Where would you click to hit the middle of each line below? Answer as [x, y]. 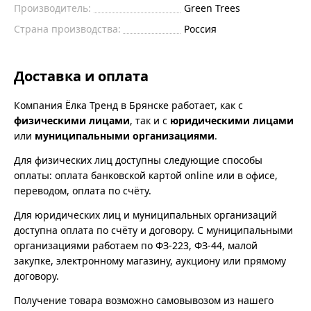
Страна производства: [67, 29]
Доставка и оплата [81, 76]
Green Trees [212, 8]
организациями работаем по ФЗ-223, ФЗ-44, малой [136, 246]
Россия [200, 29]
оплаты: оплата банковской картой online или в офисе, [146, 176]
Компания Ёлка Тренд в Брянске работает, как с [128, 106]
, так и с [150, 121]
